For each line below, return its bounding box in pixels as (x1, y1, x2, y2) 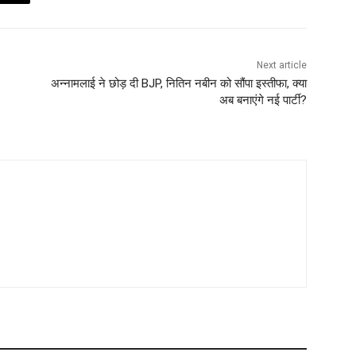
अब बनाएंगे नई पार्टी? (219, 93, 307, 108)
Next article (256, 60, 307, 72)
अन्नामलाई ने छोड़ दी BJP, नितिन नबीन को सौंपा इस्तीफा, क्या (50, 76, 307, 91)
